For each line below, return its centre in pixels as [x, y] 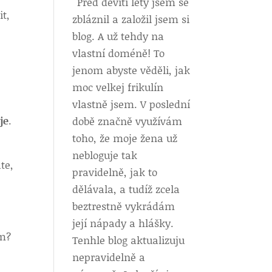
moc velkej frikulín [118, 87]
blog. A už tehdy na [118, 36]
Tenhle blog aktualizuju [129, 240]
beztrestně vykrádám [124, 206]
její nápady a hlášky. [123, 223]
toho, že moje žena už [125, 138]
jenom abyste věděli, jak [131, 70]
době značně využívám [127, 121]
